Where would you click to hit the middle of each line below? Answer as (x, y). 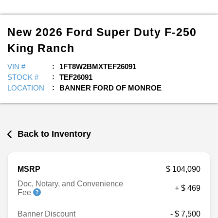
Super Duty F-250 (146, 32)
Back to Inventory (54, 134)
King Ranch (41, 48)
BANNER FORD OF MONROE (110, 88)
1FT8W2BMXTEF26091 (98, 66)
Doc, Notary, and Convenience (70, 183)
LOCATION (26, 88)
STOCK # (23, 77)
